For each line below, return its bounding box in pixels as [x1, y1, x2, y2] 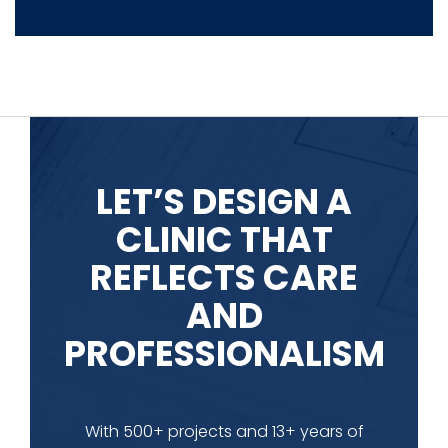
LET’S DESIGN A [96, 177, 352, 227]
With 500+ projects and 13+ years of [84, 420, 364, 444]
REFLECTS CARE [90, 253, 358, 303]
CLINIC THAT [115, 215, 333, 265]
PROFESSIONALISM [63, 329, 385, 379]
